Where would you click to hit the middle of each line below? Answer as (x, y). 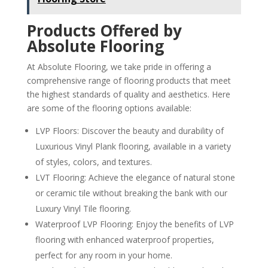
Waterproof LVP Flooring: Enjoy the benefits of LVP (134, 224)
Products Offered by (104, 31)
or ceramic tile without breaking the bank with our (131, 193)
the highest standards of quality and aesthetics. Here (128, 95)
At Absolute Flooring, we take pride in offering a (119, 67)
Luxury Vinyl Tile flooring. (83, 209)
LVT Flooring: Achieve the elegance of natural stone (135, 178)
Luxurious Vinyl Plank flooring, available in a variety (133, 147)
